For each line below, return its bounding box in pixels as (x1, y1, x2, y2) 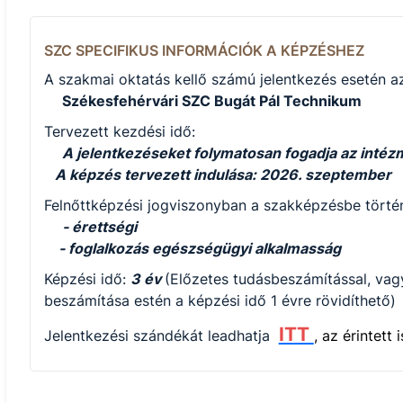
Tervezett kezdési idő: (43, 122, 195, 141)
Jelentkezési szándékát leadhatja (43, 327, 274, 345)
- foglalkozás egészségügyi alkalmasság (58, 239, 341, 258)
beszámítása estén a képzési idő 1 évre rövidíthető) (43, 291, 396, 310)
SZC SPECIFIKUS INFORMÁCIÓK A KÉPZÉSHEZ (43, 41, 364, 60)
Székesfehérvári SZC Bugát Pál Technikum (61, 92, 362, 111)
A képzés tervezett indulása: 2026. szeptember (43, 166, 391, 184)
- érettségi (61, 218, 137, 237)
